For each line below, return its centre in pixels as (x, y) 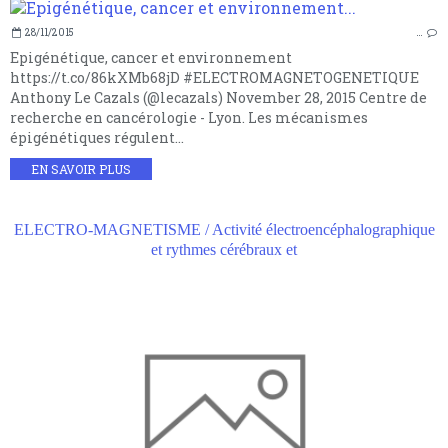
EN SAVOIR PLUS (81, 168)
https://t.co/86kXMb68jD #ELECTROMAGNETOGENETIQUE (214, 77)
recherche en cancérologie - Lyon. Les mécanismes (189, 117)
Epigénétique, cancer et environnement (151, 57)
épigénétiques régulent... (97, 137)
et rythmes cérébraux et (224, 249)
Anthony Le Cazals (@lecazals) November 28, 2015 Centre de (218, 97)
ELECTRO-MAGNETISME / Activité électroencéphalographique (224, 229)
